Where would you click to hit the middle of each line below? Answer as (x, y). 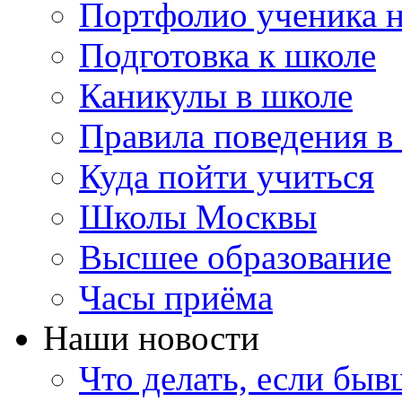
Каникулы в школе (216, 96)
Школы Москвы (198, 217)
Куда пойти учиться (227, 176)
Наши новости (151, 338)
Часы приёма (176, 297)
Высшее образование (235, 257)
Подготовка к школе (227, 55)
